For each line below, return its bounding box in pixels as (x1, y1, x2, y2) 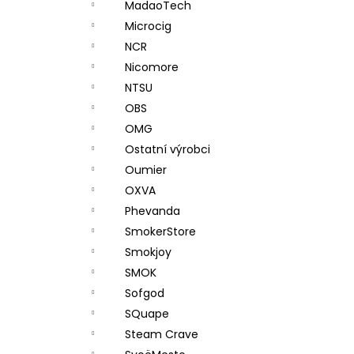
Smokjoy (125, 244, 171, 260)
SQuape (125, 306, 169, 322)
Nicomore (125, 59, 179, 75)
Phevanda (125, 203, 180, 219)
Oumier (125, 162, 167, 178)
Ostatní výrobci (125, 141, 210, 157)
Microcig (125, 18, 171, 34)
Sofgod (125, 285, 164, 301)
